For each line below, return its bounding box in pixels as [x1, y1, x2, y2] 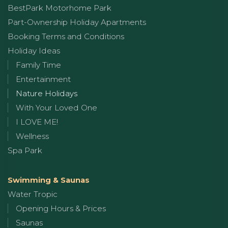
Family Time [16, 60, 61, 70]
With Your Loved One [16, 102, 97, 112]
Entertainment [16, 74, 71, 84]
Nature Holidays [16, 88, 77, 98]
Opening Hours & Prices [16, 203, 106, 213]
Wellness [16, 131, 49, 141]
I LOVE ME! [16, 117, 58, 127]
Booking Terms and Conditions [8, 31, 124, 41]
